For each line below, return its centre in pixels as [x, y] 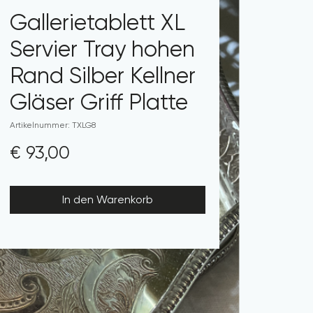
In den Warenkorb [108, 199]
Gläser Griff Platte [99, 102]
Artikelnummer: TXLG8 [53, 125]
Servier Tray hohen [102, 49]
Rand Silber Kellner [103, 76]
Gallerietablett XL [97, 23]
